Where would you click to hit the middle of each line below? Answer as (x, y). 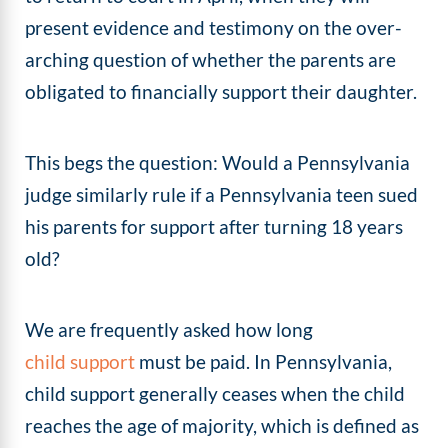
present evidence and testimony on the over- (214, 27)
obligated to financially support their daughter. (221, 91)
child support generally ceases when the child (215, 394)
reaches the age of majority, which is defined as (222, 426)
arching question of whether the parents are (211, 59)
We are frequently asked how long (171, 330)
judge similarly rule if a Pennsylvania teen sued (222, 194)
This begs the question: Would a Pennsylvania (218, 162)
